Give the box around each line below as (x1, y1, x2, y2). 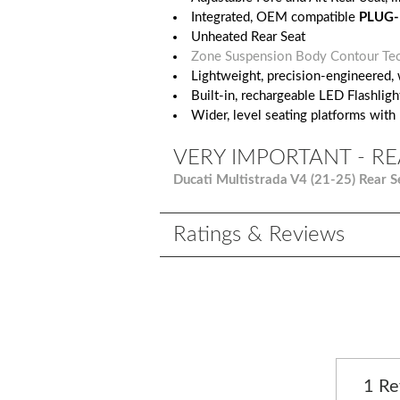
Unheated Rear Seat (191, 29, 306, 44)
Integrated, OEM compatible (191, 10, 360, 24)
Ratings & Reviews (173, 223, 346, 246)
